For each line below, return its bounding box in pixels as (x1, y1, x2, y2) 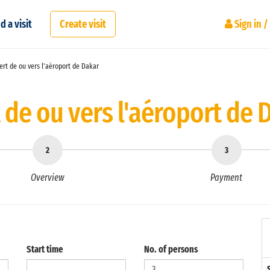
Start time (27, 243, 63, 255)
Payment (210, 172, 242, 183)
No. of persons (144, 243, 198, 255)
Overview (30, 172, 64, 183)
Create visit (60, 17, 106, 31)
